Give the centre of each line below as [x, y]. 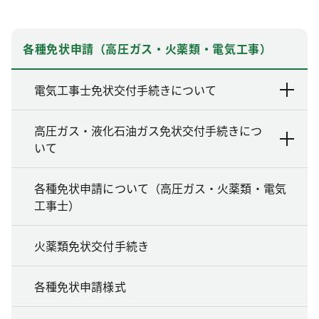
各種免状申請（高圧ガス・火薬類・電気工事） [147, 48]
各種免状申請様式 [80, 286]
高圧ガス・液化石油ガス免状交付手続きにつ [148, 130]
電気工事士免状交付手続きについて [125, 89]
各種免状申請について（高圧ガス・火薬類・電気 [160, 188]
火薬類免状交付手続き [91, 245]
